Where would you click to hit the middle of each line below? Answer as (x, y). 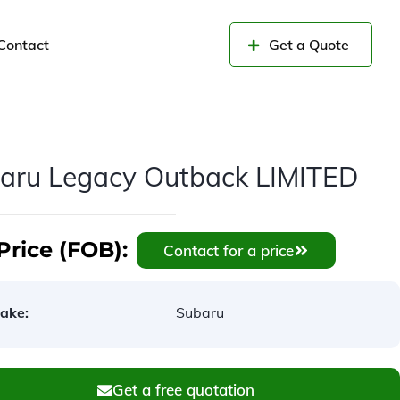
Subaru (200, 312)
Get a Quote (309, 45)
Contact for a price (229, 250)
